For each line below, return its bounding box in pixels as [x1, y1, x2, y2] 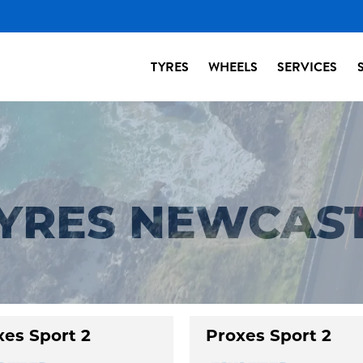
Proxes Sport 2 [205, 326, 331, 345]
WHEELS [208, 57, 258, 77]
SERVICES [277, 57, 338, 77]
